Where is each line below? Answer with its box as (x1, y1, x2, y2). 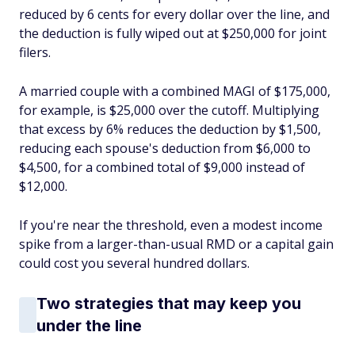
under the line (36, 316, 142, 335)
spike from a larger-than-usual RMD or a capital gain (19, 235, 334, 253)
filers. (19, 44, 51, 61)
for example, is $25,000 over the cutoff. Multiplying (19, 101, 319, 119)
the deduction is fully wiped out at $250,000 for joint (19, 25, 326, 42)
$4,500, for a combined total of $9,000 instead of (19, 158, 305, 176)
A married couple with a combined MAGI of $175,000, (19, 82, 330, 100)
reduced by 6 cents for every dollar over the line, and (19, 6, 330, 23)
